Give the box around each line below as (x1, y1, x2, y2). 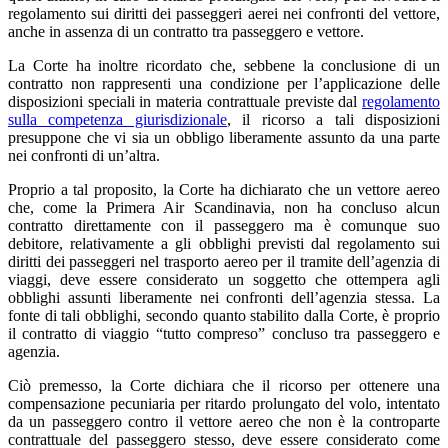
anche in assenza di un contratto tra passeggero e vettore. (8, 22, 364, 40)
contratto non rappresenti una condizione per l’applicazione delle (8, 74, 440, 92)
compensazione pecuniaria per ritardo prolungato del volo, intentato (8, 394, 440, 412)
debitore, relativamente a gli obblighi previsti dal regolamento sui (8, 234, 440, 252)
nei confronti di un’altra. (8, 146, 160, 164)
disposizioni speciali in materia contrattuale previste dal (8, 92, 362, 110)
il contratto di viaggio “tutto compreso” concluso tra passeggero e (8, 324, 440, 342)
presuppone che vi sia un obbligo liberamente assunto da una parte (8, 128, 440, 146)
